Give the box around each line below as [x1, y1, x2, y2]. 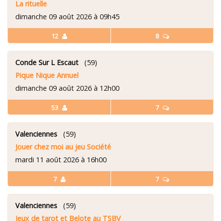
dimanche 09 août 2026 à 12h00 [15, 83, 119, 93]
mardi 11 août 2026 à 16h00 [15, 154, 107, 164]
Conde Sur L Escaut [15, 57, 78, 67]
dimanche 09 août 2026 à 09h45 [15, 11, 119, 21]
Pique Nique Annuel [15, 70, 78, 80]
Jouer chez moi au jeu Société [15, 142, 111, 151]
